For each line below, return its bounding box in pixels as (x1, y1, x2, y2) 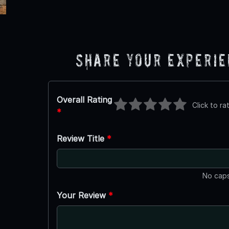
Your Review (56, 190, 108, 201)
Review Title (56, 133, 107, 144)
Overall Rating (56, 95, 112, 105)
